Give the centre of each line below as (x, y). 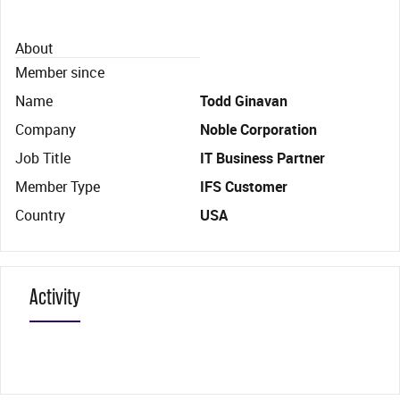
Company (46, 129)
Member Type (58, 187)
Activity (55, 297)
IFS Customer (244, 187)
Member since (60, 72)
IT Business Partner (262, 158)
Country (40, 215)
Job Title (43, 158)
